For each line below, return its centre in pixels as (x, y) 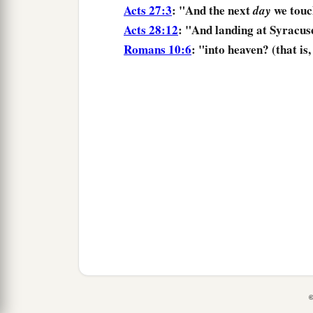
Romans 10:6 (158, 50)
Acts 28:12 (151, 30)
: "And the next (212, 10)
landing (234, 30)
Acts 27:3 (148, 10)
